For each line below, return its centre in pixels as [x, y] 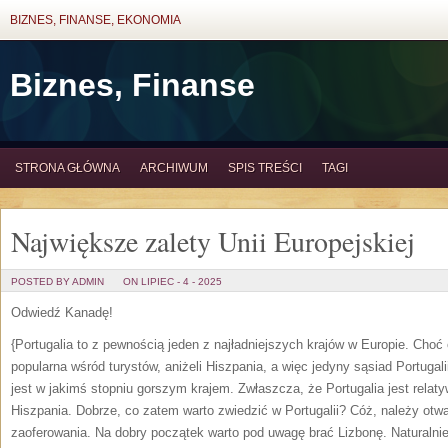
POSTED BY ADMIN [57, 281]
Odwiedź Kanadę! [62, 312]
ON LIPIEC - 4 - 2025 [172, 281]
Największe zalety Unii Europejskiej [213, 241]
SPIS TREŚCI [265, 168]
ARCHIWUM [174, 168]
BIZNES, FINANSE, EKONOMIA [95, 20]
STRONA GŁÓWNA [67, 168]
